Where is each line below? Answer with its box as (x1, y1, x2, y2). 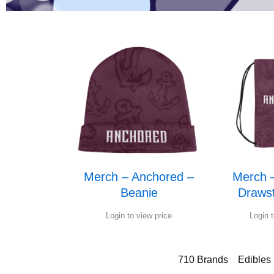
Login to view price (106, 211, 172, 221)
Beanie (120, 186, 158, 200)
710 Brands (177, 254, 228, 265)
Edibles (237, 254, 271, 265)
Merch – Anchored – (84, 170, 194, 184)
